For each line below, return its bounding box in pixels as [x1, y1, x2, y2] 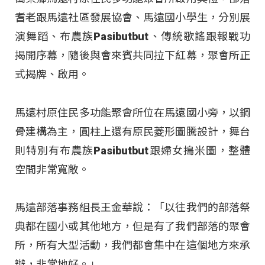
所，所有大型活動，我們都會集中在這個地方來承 [15, 239, 250, 252]
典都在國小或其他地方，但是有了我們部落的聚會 [15, 220, 250, 233]
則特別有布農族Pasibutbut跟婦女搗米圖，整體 [15, 144, 250, 157]
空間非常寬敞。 [15, 163, 89, 176]
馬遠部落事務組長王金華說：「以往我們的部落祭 [15, 201, 250, 214]
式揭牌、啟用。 [15, 68, 89, 81]
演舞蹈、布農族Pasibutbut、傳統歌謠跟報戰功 [15, 30, 250, 43]
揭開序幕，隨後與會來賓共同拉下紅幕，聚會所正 [15, 49, 250, 62]
